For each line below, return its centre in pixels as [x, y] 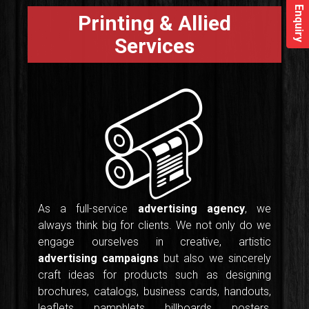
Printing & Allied [154, 23]
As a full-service [88, 209]
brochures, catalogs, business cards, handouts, [154, 292]
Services [154, 46]
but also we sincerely [215, 259]
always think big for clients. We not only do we [154, 226]
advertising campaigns [98, 259]
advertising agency [191, 209]
